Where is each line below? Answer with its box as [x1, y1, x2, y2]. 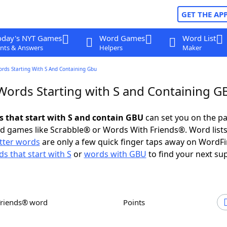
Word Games [99, 33, 145, 43]
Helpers [99, 43, 123, 52]
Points [128, 197, 145, 207]
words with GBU [84, 148, 146, 160]
